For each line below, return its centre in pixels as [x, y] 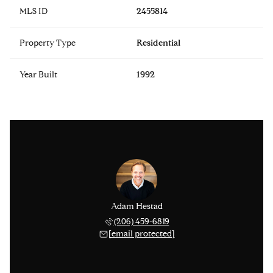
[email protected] [141, 234]
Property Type [48, 43]
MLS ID [34, 12]
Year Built [38, 75]
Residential [158, 43]
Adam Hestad [136, 207]
